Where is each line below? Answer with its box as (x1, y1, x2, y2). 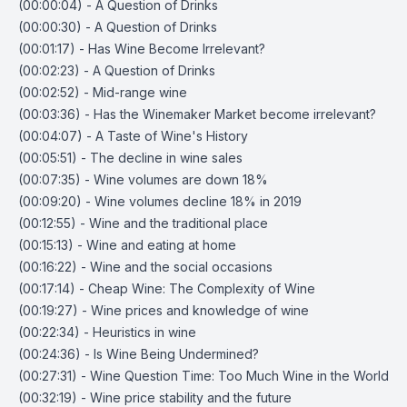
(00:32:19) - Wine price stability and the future (18, 390, 292, 405)
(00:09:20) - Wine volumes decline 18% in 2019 (18, 194, 302, 209)
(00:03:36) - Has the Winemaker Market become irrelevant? (18, 106, 376, 122)
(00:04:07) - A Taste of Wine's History (18, 128, 248, 144)
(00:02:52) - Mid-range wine (18, 84, 187, 100)
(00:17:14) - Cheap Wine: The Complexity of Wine (18, 281, 315, 296)
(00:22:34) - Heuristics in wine (18, 324, 196, 340)
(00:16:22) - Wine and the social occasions (18, 259, 273, 274)
